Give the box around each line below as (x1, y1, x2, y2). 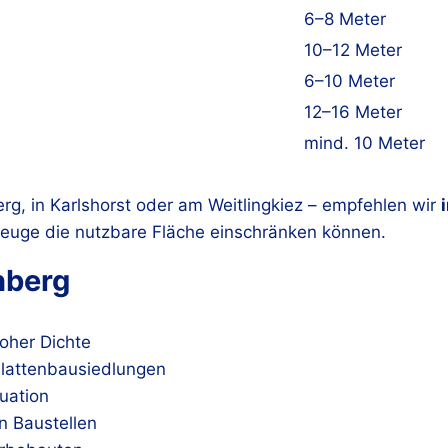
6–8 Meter (304, 8, 386, 29)
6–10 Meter (304, 70, 395, 91)
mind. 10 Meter (304, 132, 425, 153)
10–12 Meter (304, 39, 402, 60)
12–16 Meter (304, 101, 402, 122)
